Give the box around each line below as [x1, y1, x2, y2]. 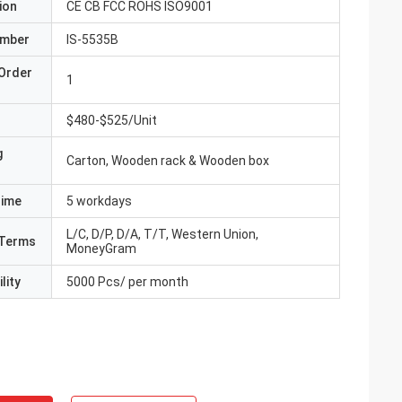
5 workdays [66, 194, 132, 208]
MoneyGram [66, 241, 136, 256]
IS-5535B [66, 32, 118, 47]
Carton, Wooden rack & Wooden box [66, 153, 269, 168]
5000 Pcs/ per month [66, 275, 188, 289]
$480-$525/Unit [66, 113, 157, 127]
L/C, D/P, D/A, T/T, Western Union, [66, 227, 258, 241]
